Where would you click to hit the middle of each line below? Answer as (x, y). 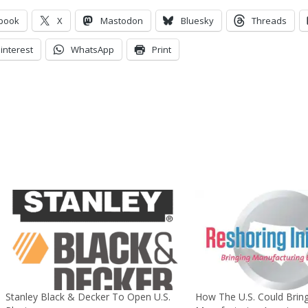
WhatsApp (92, 49)
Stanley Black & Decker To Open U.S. (88, 296)
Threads (269, 20)
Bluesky (197, 20)
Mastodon (122, 20)
